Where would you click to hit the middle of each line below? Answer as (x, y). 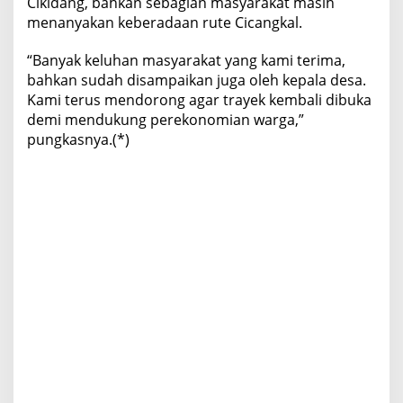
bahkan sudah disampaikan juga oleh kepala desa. (197, 81)
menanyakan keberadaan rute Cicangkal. (165, 23)
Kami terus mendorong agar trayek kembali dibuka (199, 100)
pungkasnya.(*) (78, 140)
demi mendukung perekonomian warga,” (166, 120)
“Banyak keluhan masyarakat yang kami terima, (186, 61)
